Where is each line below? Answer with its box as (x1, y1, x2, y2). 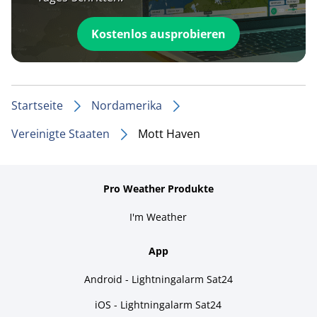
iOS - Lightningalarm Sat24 (95, 297, 222, 311)
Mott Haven (138, 125, 200, 142)
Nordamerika (91, 97, 162, 113)
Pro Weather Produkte (103, 181, 214, 195)
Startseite (11, 97, 63, 113)
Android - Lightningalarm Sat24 (83, 272, 233, 286)
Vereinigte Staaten (11, 125, 110, 142)
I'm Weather (129, 209, 188, 224)
